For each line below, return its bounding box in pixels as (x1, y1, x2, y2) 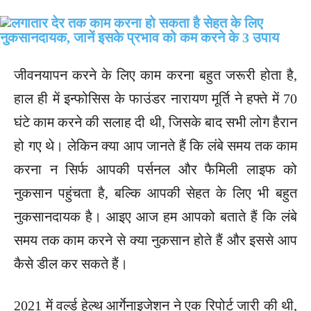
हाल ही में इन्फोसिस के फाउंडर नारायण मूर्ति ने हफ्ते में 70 (14, 90, 297, 106)
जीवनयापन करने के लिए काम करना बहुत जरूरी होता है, (14, 67, 297, 83)
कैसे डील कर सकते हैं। (14, 255, 128, 271)
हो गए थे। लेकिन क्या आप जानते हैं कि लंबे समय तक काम (14, 137, 297, 153)
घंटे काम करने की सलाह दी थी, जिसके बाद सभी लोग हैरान (14, 114, 297, 130)
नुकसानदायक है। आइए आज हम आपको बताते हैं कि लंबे (14, 208, 297, 224)
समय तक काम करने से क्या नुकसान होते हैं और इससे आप (14, 232, 297, 248)
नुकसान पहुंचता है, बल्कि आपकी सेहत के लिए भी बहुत (14, 185, 297, 201)
